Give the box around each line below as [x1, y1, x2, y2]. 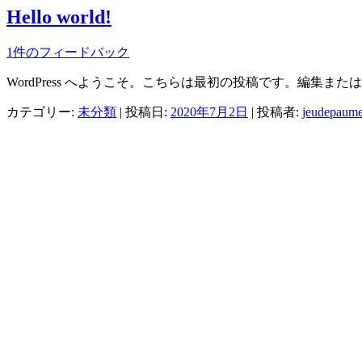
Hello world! [6, 6, 112, 27]
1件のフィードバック [6, 44, 129, 59]
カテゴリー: [6, 104, 78, 119]
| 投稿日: [116, 104, 170, 119]
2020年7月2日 [170, 104, 248, 119]
